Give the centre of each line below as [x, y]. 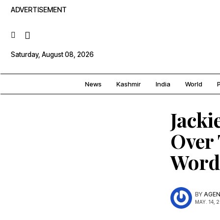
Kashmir [129, 84]
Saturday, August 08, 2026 [52, 54]
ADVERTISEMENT [39, 10]
